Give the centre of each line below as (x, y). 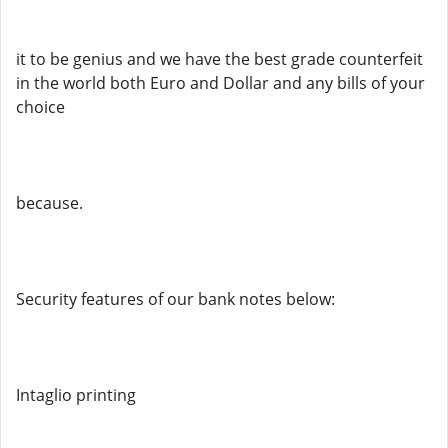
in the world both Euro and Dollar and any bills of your (220, 83)
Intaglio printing (76, 395)
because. (49, 203)
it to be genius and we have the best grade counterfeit (219, 59)
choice (40, 107)
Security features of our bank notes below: (175, 299)
